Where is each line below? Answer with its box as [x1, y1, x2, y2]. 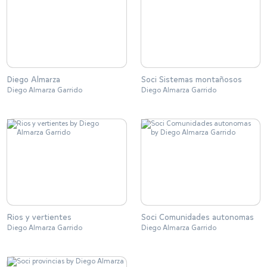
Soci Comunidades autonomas [141, 211, 254, 223]
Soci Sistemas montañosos [141, 74, 242, 85]
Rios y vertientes [7, 211, 72, 223]
